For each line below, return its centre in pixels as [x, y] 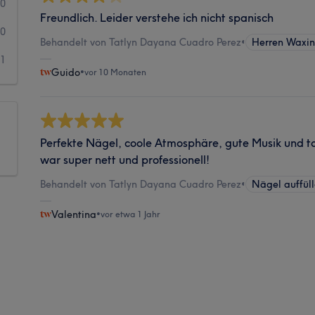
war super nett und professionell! [125, 159]
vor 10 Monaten [116, 72]
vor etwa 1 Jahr [131, 214]
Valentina [74, 214]
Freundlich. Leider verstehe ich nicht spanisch [157, 17]
